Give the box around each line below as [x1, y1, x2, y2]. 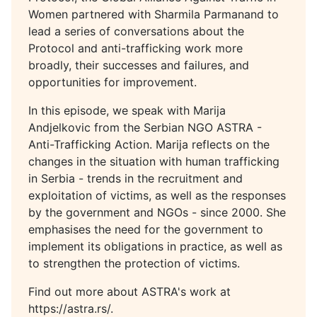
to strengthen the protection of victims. [28, 255, 240, 270]
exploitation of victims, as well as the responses [28, 188, 286, 202]
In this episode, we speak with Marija [28, 103, 226, 117]
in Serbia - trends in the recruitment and [28, 171, 243, 185]
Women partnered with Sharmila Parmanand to [28, 6, 279, 21]
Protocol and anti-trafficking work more [28, 40, 243, 55]
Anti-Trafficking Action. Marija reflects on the [28, 137, 270, 151]
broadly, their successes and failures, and [28, 57, 249, 72]
